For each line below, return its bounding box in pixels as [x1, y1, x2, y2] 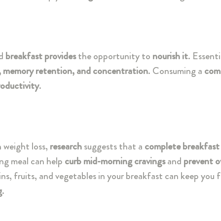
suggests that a [82, 139, 145, 154]
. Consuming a [148, 64, 204, 78]
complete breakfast [145, 139, 220, 154]
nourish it [152, 49, 188, 64]
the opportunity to [76, 49, 152, 64]
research [50, 139, 82, 154]
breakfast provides [3, 49, 76, 64]
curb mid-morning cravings [63, 154, 165, 169]
